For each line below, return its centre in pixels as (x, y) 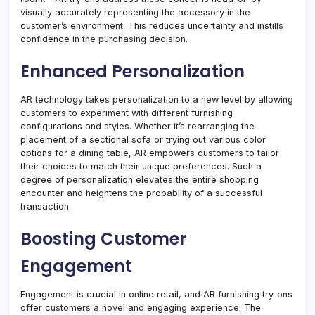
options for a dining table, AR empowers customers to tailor (150, 153)
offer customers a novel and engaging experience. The (141, 308)
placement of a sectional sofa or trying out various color (143, 140)
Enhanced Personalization (133, 72)
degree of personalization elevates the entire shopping (140, 180)
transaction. (46, 207)
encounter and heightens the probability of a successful (141, 193)
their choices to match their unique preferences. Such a (141, 167)
